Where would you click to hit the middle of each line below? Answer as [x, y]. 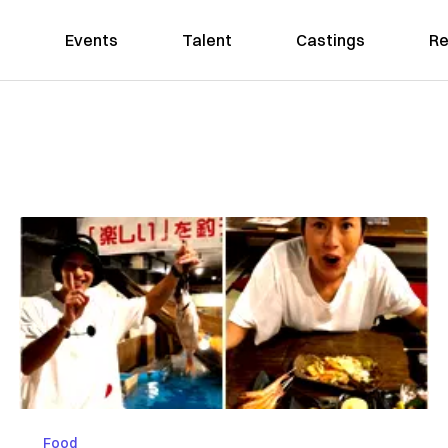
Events [91, 40]
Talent [206, 40]
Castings [330, 40]
